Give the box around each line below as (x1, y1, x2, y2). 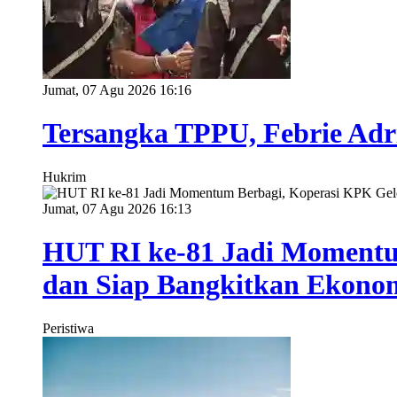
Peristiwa (43, 320, 94, 336)
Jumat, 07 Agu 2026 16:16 (43, 82, 191, 97)
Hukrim (43, 168, 86, 184)
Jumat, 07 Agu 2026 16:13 (43, 200, 191, 216)
